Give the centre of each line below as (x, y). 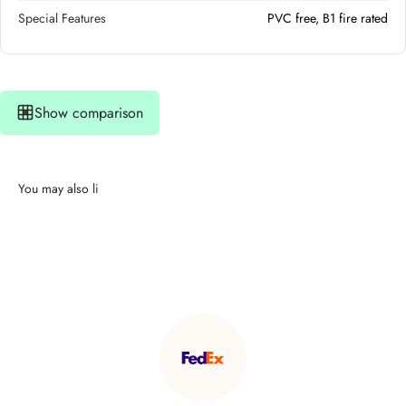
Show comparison (89, 112)
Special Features (63, 19)
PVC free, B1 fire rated (327, 19)
